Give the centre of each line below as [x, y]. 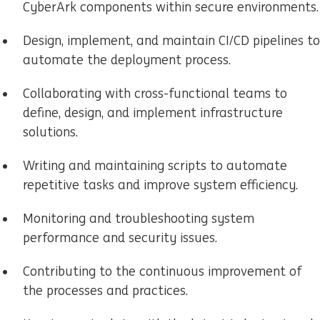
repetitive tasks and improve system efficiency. [160, 185]
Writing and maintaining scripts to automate [155, 166]
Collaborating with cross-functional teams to [155, 94]
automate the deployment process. [127, 60]
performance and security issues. [120, 238]
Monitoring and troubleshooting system [139, 219]
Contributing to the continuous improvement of [162, 271]
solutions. [50, 132]
